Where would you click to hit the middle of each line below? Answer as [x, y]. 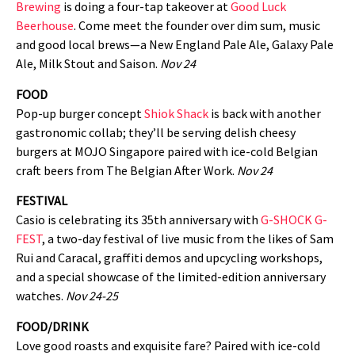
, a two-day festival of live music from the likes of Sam [188, 239]
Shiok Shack [176, 113]
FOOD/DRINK [52, 326]
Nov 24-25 [92, 296]
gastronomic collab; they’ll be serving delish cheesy [156, 132]
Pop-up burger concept [80, 113]
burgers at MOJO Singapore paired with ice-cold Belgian [167, 151]
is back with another [265, 113]
